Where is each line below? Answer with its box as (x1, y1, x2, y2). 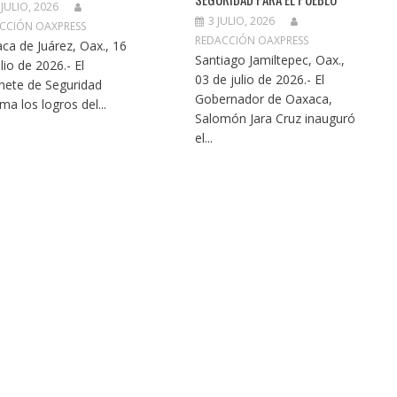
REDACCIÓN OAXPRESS (195, 32, 309, 48)
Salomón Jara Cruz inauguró (195, 109, 356, 127)
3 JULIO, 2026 (208, 12, 276, 28)
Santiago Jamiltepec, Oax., (195, 51, 346, 68)
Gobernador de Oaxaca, (195, 90, 333, 107)
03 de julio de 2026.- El (195, 70, 325, 88)
